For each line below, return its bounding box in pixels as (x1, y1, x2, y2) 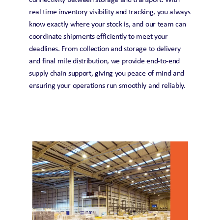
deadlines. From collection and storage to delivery (29, 45, 181, 53)
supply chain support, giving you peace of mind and (29, 70, 184, 78)
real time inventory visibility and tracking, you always (29, 8, 191, 16)
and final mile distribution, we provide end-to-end (29, 57, 180, 65)
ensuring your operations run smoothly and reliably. (29, 82, 188, 90)
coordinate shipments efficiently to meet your (29, 33, 168, 41)
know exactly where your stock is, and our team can (29, 21, 186, 28)
